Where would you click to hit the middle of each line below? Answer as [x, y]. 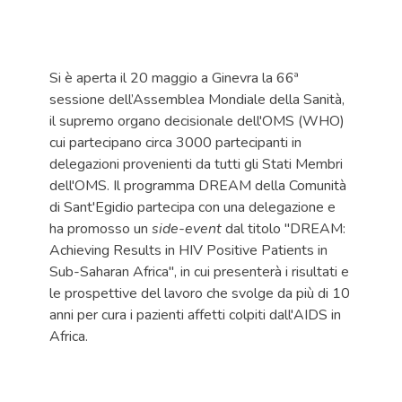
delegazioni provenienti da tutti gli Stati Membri [196, 164]
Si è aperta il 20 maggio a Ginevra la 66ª [174, 78]
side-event [187, 229]
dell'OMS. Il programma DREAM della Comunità [198, 186]
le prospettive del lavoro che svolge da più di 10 [200, 293]
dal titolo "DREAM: [284, 229]
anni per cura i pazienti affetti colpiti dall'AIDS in [195, 315]
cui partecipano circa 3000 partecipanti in [175, 143]
